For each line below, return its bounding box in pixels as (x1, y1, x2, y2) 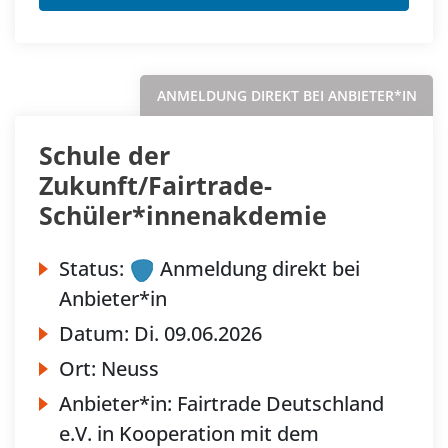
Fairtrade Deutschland (177, 389, 384, 417)
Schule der (39, 137, 170, 172)
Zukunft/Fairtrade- (39, 167, 272, 202)
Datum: (59, 319, 134, 347)
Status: (59, 254, 124, 282)
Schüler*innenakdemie (39, 197, 327, 232)
